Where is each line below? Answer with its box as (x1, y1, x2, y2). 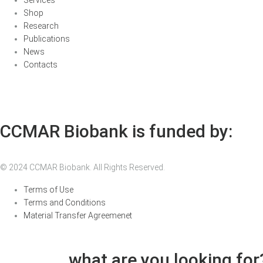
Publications (23, 33, 70, 43)
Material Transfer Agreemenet (23, 210, 132, 220)
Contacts (23, 59, 58, 69)
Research (23, 21, 59, 31)
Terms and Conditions (23, 197, 106, 207)
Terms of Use (23, 184, 73, 194)
